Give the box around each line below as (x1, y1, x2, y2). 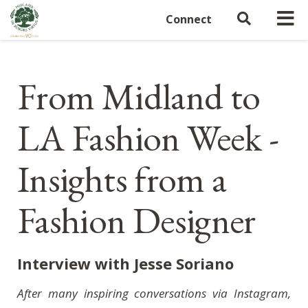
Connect (166, 12, 212, 27)
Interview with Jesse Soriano (17, 253, 234, 274)
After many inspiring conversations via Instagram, (17, 285, 291, 301)
